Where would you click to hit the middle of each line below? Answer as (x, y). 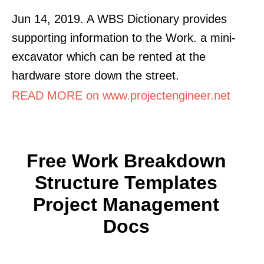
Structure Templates (126, 182)
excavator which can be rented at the (109, 56)
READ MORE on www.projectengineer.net (121, 95)
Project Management (126, 204)
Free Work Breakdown (126, 161)
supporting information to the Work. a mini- (124, 37)
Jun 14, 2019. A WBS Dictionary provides (119, 19)
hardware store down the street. (95, 75)
